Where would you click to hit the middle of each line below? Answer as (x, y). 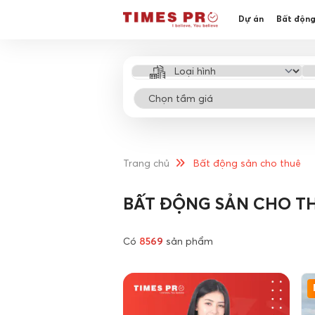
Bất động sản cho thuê (247, 164)
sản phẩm (188, 242)
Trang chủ (146, 164)
